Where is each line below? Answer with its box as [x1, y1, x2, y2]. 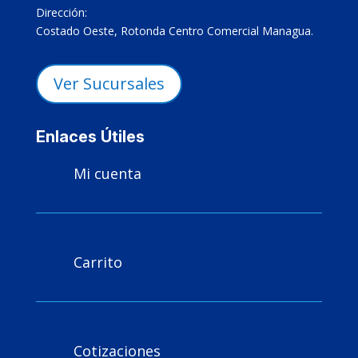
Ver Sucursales [53, 72, 165, 94]
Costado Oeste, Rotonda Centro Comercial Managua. [35, 22, 313, 38]
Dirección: [35, 4, 87, 20]
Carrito [73, 252, 122, 272]
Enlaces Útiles [35, 126, 145, 146]
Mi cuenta [73, 163, 141, 183]
